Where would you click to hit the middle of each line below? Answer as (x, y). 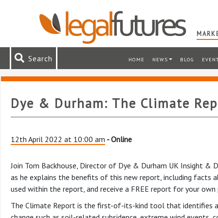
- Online (118, 139)
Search (40, 58)
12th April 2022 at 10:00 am (58, 139)
